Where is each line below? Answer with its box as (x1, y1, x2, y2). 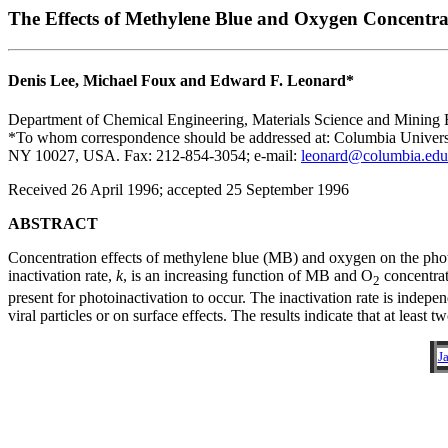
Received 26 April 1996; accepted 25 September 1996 (8, 181, 349, 199)
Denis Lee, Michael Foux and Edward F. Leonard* (8, 71, 354, 89)
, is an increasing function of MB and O (123, 267, 373, 285)
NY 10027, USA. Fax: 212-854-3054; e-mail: (8, 147, 301, 165)
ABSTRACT (8, 215, 98, 233)
